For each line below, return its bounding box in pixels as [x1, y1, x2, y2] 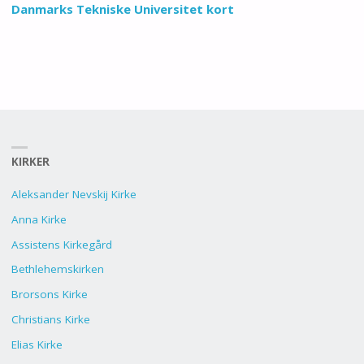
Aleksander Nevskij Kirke [11, 187, 136, 202]
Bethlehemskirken [11, 262, 104, 277]
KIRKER [11, 154, 50, 169]
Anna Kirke [11, 211, 67, 227]
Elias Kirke [11, 336, 63, 352]
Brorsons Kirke [11, 287, 88, 302]
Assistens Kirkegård [11, 236, 112, 252]
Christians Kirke [11, 311, 90, 327]
